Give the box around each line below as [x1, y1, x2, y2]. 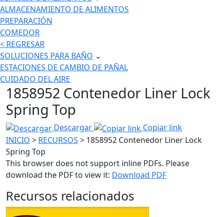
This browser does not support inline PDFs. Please [6, 157, 189, 169]
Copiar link [141, 122, 182, 133]
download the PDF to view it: [6, 169, 112, 180]
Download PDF [112, 169, 166, 180]
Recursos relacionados [6, 187, 134, 204]
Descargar [52, 122, 94, 133]
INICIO [6, 134, 30, 145]
